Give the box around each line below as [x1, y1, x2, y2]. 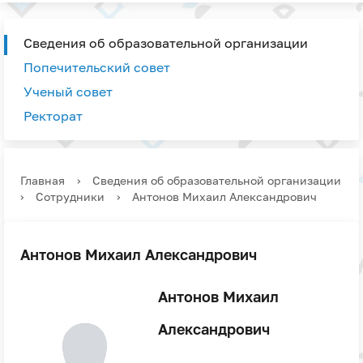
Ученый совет [23, 83, 113, 100]
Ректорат [23, 108, 83, 124]
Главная [20, 173, 65, 187]
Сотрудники [36, 190, 105, 203]
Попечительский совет [23, 59, 170, 75]
